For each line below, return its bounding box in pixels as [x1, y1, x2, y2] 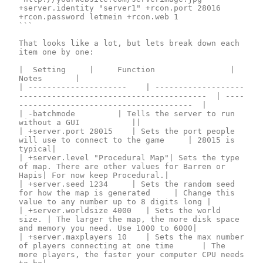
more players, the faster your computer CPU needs [19, 249, 244, 259]
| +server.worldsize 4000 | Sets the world [19, 205, 131, 215]
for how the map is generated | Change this [19, 188, 150, 197]
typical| [19, 144, 56, 153]
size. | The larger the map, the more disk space [19, 214, 42, 224]
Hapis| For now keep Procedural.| [19, 170, 169, 180]
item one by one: [19, 47, 94, 56]
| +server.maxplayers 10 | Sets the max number [19, 232, 127, 241]
